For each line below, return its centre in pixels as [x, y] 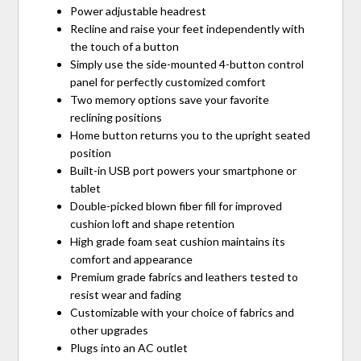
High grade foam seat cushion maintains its [178, 241]
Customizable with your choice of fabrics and [183, 312]
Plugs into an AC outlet [129, 347]
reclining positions [116, 117]
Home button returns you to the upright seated [191, 135]
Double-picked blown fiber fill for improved [176, 205]
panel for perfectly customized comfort [168, 81]
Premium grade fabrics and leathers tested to [185, 276]
